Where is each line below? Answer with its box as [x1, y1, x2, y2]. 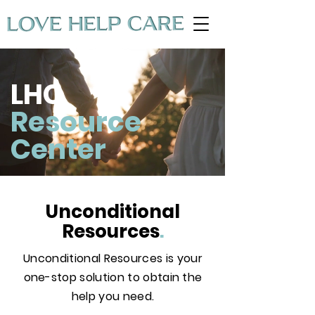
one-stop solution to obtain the [23, 269, 202, 285]
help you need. [71, 288, 155, 304]
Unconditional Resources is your [23, 250, 202, 266]
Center [11, 130, 106, 169]
